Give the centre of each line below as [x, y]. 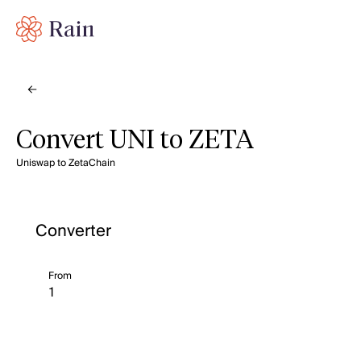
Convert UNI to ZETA [135, 141]
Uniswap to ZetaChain [66, 163]
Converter [73, 231]
